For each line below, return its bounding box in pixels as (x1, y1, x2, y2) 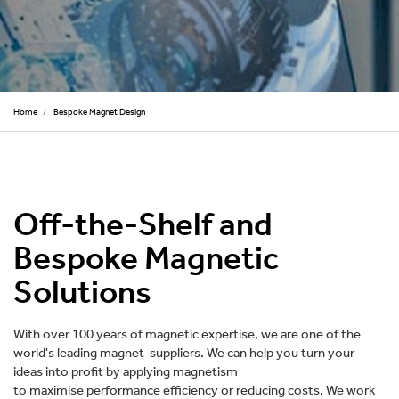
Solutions (13, 272, 151, 312)
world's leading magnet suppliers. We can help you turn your (13, 346, 354, 362)
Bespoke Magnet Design (52, 105, 145, 118)
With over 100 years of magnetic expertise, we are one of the (13, 327, 361, 343)
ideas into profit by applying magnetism (13, 364, 238, 380)
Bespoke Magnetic (13, 238, 279, 278)
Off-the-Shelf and (13, 204, 273, 244)
